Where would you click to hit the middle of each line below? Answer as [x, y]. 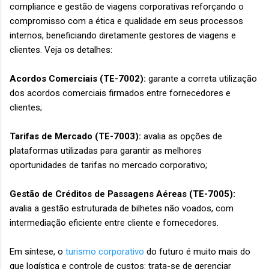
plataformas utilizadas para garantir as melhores [106, 151]
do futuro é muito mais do [197, 252]
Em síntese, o [38, 252]
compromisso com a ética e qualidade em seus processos [126, 21]
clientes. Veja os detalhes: [61, 50]
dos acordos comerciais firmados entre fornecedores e [120, 93]
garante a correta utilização [201, 79]
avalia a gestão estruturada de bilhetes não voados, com [122, 209]
